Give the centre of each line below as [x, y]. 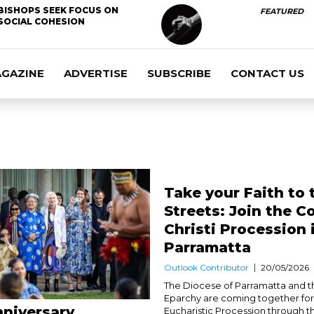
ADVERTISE [96, 73]
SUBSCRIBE [179, 73]
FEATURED [281, 11]
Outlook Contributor [206, 267]
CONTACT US [267, 73]
